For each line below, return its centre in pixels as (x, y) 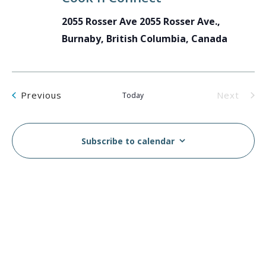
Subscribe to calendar (128, 141)
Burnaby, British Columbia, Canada (144, 38)
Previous (41, 95)
